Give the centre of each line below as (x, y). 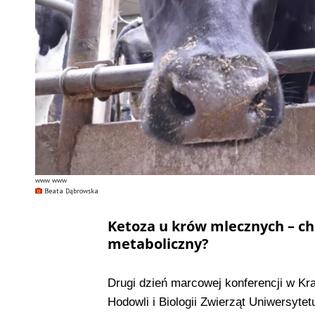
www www (51, 180)
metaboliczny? (158, 244)
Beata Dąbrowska (71, 191)
